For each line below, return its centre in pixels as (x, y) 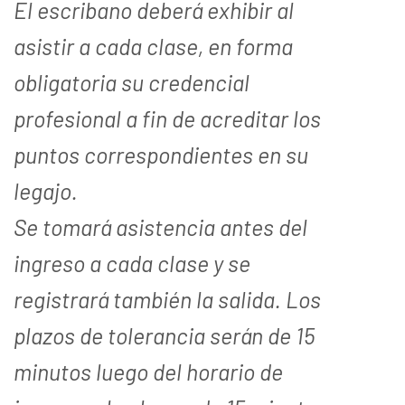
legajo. (46, 190)
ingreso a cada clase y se (132, 263)
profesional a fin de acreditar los (167, 118)
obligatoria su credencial (132, 82)
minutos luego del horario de (148, 371)
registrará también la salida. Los (167, 299)
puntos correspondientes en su (161, 154)
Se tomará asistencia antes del (160, 226)
